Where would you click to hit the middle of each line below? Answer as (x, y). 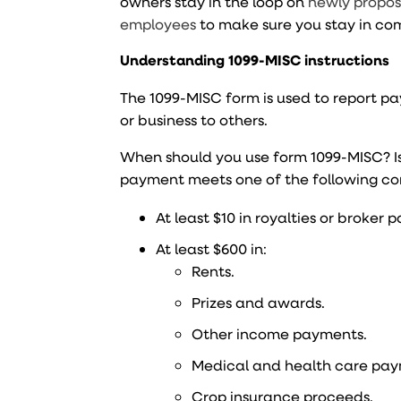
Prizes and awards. (259, 302)
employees (158, 24)
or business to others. (194, 119)
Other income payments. (280, 333)
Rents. (213, 271)
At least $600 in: (212, 248)
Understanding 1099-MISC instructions (255, 60)
